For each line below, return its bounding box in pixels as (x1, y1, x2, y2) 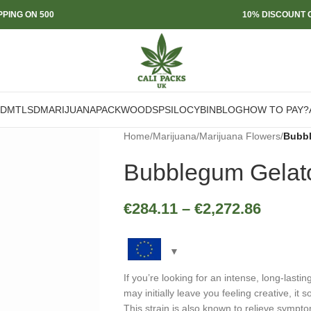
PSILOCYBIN (158, 104, 216, 115)
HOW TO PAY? (243, 104, 309, 115)
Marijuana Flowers (199, 131, 280, 142)
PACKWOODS (96, 104, 158, 115)
